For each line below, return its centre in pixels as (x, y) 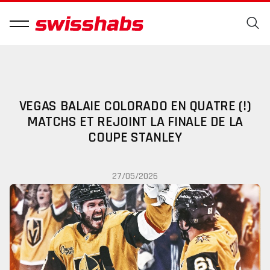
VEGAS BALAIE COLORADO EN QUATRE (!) (135, 106)
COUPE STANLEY (135, 137)
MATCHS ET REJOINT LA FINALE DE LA (135, 122)
